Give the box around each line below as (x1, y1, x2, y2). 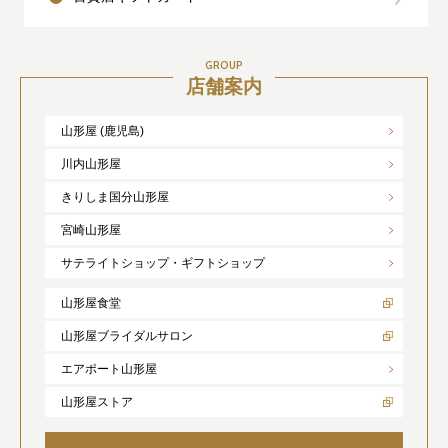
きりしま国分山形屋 (61, 189, 169, 204)
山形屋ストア (61, 394, 133, 409)
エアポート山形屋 (61, 361, 157, 376)
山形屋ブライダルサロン (61, 328, 193, 343)
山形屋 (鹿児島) (61, 123, 144, 138)
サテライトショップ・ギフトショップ (61, 255, 265, 270)
